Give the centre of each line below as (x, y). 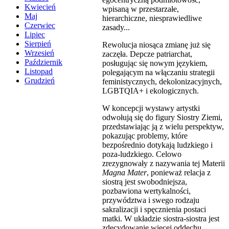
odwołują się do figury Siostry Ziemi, (162, 117)
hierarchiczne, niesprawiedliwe (152, 18)
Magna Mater (124, 172)
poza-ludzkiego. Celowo (142, 154)
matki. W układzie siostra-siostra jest (161, 218)
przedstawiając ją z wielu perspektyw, (163, 126)
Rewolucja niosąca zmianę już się (156, 44)
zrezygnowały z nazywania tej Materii (164, 163)
